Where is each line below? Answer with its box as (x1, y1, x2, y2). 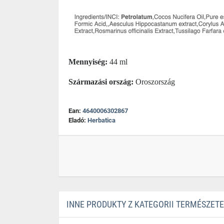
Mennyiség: (68, 57, 109, 66)
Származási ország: (68, 77, 135, 86)
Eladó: (68, 116, 87, 124)
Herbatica (87, 116, 115, 124)
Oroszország (135, 77, 175, 86)
